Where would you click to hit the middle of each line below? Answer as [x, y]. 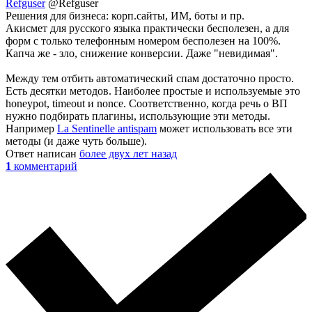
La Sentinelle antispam [107, 129]
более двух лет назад [128, 154]
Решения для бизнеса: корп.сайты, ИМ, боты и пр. [125, 16]
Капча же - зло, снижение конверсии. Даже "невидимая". [142, 54]
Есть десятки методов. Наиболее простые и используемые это [153, 91]
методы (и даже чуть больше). [76, 141]
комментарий [46, 166]
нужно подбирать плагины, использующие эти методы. [138, 116]
